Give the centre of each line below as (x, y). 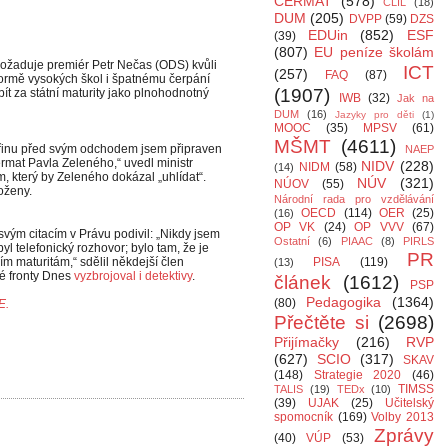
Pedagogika (343, 302)
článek (302, 282)
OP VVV (379, 227)
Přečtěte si (321, 322)
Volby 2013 (403, 417)
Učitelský (409, 403)
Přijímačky (306, 342)
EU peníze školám (374, 52)
